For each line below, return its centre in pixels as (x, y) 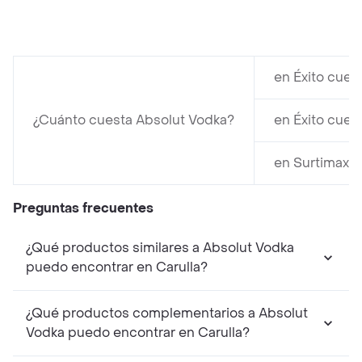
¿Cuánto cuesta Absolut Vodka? (134, 120)
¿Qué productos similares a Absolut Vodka (160, 248)
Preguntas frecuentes (83, 208)
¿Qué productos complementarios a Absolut (167, 314)
